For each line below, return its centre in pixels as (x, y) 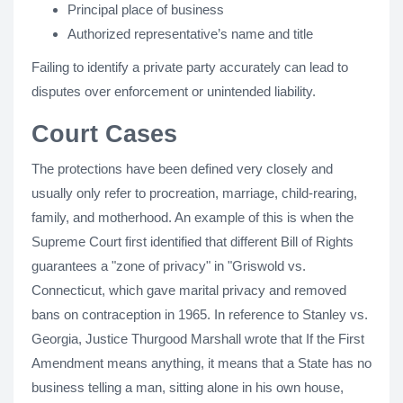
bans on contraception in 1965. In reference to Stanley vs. (200, 314)
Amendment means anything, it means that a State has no (201, 363)
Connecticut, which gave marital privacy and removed (189, 290)
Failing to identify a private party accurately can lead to (190, 67)
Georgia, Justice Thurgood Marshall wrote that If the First (198, 339)
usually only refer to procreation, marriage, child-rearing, (194, 193)
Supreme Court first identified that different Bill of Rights (193, 242)
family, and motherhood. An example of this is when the (193, 217)
